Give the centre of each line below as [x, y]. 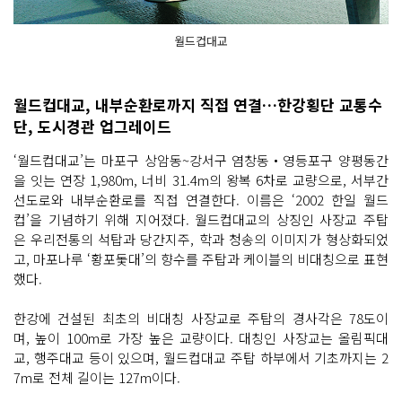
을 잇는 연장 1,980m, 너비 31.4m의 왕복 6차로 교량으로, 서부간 [201, 180]
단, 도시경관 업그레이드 [92, 127]
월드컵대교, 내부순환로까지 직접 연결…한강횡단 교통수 [198, 105]
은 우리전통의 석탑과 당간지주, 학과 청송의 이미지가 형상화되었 [201, 240]
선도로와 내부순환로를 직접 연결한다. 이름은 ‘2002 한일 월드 [201, 200]
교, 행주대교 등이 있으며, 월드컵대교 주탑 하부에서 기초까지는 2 [201, 358]
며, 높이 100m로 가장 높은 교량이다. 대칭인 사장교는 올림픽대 [201, 338]
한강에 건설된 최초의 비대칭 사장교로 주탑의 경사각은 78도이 [201, 319]
